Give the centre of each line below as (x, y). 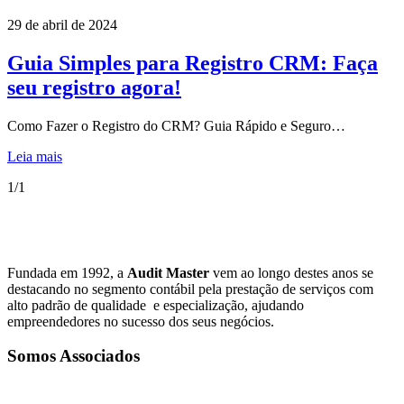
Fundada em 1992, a (67, 272)
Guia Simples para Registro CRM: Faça (193, 63)
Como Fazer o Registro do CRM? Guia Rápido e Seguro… (176, 125)
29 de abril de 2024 (62, 24)
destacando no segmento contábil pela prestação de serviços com (190, 289)
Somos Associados (73, 356)
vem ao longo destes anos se (291, 272)
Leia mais (35, 156)
